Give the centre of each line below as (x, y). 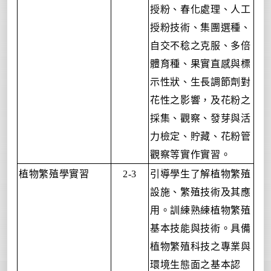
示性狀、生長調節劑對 (200, 81)
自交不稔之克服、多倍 (200, 45)
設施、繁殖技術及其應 (200, 191)
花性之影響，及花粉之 (200, 100)
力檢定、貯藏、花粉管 (200, 136)
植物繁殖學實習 (54, 173)
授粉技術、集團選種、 (200, 27)
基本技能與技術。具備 (200, 228)
